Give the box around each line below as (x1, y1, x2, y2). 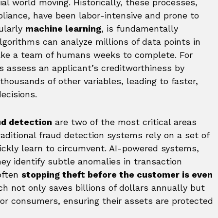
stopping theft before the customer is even (21, 169, 213, 180)
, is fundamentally (101, 23, 178, 34)
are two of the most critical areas (52, 117, 197, 127)
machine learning (25, 23, 101, 34)
